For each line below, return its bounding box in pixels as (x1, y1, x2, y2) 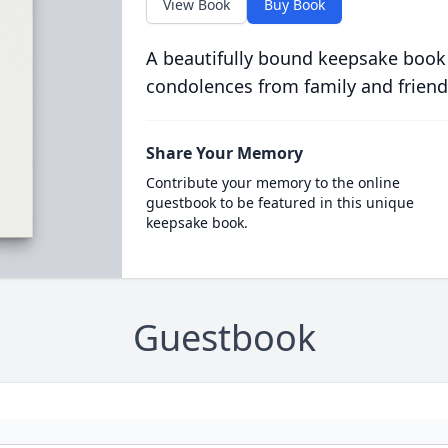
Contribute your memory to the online (145, 173, 400, 192)
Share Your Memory (145, 142, 303, 164)
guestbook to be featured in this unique (145, 193, 414, 212)
